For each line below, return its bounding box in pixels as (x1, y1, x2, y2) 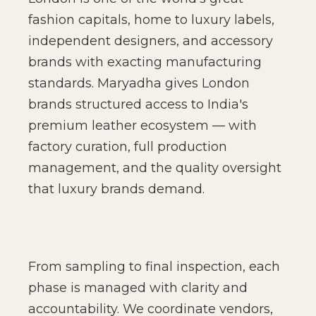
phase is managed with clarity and (28, 280, 248, 296)
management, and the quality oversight (28, 160, 281, 176)
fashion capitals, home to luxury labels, (28, 12, 274, 28)
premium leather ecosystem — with (28, 118, 257, 134)
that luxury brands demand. (28, 181, 205, 197)
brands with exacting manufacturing (28, 54, 262, 71)
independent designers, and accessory (28, 33, 273, 49)
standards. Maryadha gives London (28, 75, 250, 92)
